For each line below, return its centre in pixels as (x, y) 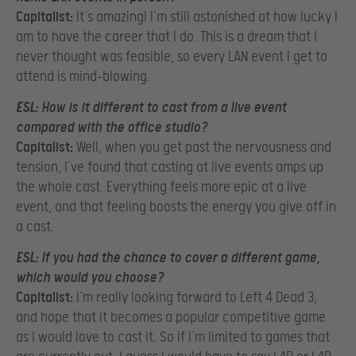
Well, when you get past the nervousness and (202, 147)
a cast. (35, 226)
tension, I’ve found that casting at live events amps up (170, 167)
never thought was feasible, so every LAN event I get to (172, 56)
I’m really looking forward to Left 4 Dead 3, (195, 298)
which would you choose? (90, 278)
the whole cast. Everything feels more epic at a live (161, 187)
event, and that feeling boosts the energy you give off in (176, 207)
